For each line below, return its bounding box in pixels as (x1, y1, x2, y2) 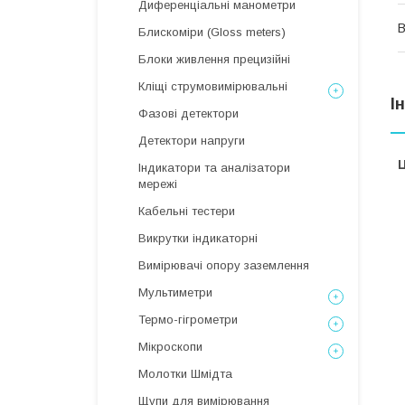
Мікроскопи (138, 340, 202, 353)
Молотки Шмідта (138, 367, 232, 381)
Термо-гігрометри (138, 313, 238, 326)
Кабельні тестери (138, 204, 235, 218)
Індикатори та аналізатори (138, 161, 290, 174)
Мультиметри (138, 286, 212, 299)
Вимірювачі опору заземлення (138, 259, 309, 272)
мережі (138, 177, 177, 191)
